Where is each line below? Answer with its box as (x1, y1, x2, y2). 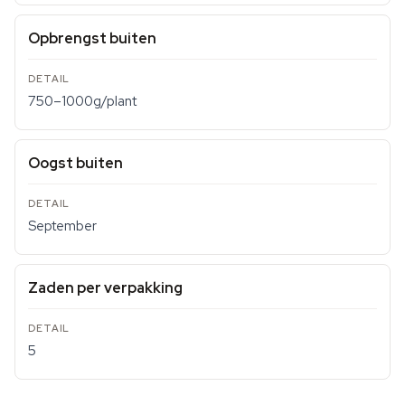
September (28, 217, 97, 235)
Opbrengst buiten (28, 29, 156, 48)
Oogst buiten (28, 154, 123, 173)
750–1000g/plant (28, 92, 137, 110)
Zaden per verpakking (28, 278, 183, 297)
